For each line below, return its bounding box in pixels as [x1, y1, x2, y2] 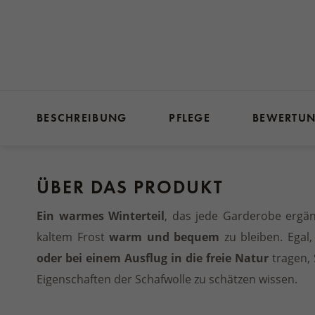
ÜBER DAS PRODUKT [37, 175, 224, 199]
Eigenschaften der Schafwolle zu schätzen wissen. [37, 271, 297, 286]
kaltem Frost [37, 229, 110, 244]
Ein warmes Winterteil [37, 208, 165, 224]
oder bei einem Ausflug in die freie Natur [37, 250, 272, 266]
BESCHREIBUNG [37, 110, 127, 125]
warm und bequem [109, 229, 220, 245]
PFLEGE [169, 110, 211, 125]
